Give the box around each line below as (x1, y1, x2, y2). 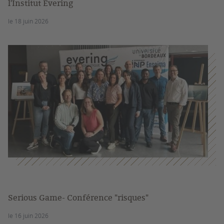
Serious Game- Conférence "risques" (8, 192, 148, 203)
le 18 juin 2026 (8, 17, 48, 25)
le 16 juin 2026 (8, 211, 48, 219)
